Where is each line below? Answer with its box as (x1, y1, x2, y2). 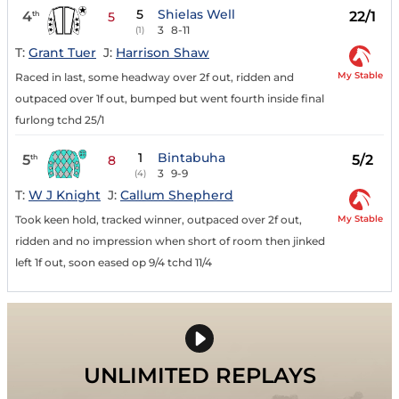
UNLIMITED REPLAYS (83, 362, 316, 389)
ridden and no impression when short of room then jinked (15, 234, 325, 248)
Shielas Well (158, 6, 236, 23)
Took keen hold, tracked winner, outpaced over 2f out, (15, 213, 302, 227)
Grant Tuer (28, 44, 96, 61)
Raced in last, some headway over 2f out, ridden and (15, 69, 294, 84)
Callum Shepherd (120, 187, 233, 204)
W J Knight (28, 187, 101, 204)
